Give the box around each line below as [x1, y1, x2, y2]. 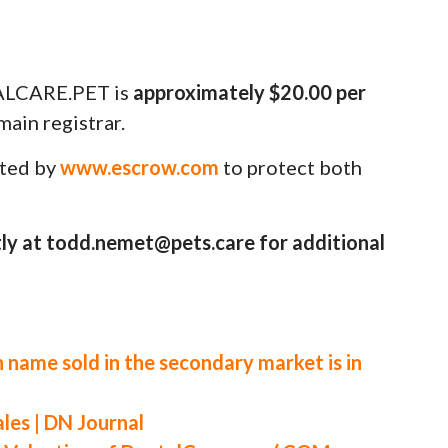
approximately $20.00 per [133, 79, 367, 104]
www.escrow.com [60, 154, 220, 179]
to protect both [219, 154, 363, 179]
